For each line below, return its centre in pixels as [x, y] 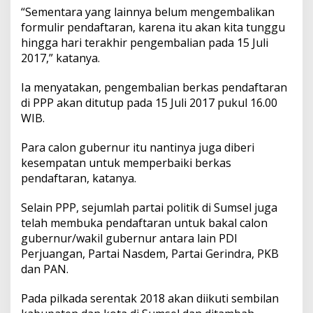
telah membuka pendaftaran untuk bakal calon [144, 223]
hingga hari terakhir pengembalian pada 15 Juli [145, 43]
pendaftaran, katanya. [79, 179]
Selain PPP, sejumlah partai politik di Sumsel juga [149, 208]
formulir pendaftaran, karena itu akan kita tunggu [153, 28]
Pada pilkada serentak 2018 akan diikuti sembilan [150, 299]
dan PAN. [45, 269]
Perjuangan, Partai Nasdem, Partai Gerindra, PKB [150, 254]
